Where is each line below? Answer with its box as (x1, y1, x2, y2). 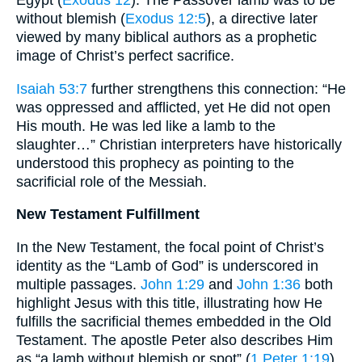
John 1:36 (237, 276, 301, 293)
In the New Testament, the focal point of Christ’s (16, 238, 324, 255)
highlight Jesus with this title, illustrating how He (16, 294, 322, 311)
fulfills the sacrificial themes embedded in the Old (16, 313, 331, 330)
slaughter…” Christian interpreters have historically (16, 136, 342, 153)
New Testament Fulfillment (16, 206, 200, 223)
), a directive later (206, 10, 318, 27)
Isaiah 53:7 (16, 80, 87, 97)
